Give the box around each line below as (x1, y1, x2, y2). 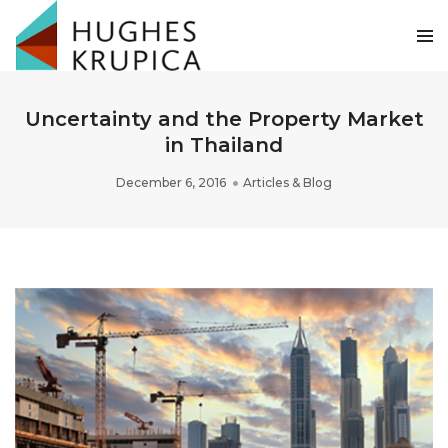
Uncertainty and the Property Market (24, 107, 424, 131)
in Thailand (165, 133, 283, 157)
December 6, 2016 (116, 175, 226, 190)
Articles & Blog (243, 175, 332, 190)
